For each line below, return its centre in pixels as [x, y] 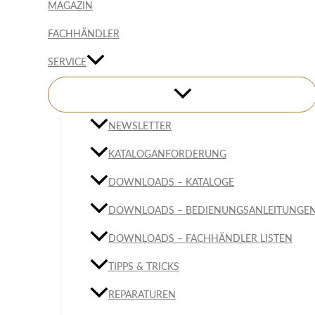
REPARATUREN [142, 296]
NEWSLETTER [140, 127]
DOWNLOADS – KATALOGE [171, 183]
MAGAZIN [70, 7]
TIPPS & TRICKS [144, 268]
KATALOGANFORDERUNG [167, 155]
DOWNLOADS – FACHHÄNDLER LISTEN [200, 239]
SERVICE [67, 63]
